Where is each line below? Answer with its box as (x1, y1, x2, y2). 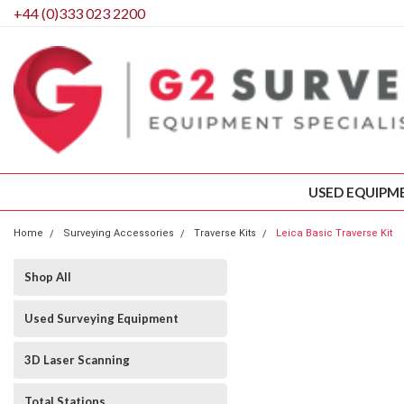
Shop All (24, 270, 71, 284)
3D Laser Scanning (24, 353, 130, 367)
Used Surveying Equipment (24, 311, 179, 326)
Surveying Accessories (63, 227, 174, 239)
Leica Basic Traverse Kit (276, 227, 392, 239)
